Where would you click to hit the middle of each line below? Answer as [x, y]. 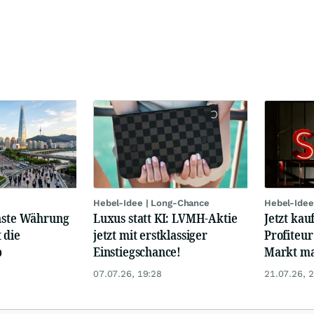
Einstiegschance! [137, 251]
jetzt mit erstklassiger [150, 234]
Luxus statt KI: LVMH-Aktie [165, 218]
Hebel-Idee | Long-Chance [151, 203]
